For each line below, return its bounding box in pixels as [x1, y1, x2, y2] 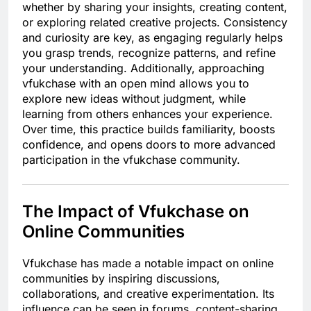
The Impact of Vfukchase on [22, 201, 249, 221]
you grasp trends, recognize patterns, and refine [22, 45, 276, 60]
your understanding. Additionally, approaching [22, 60, 264, 75]
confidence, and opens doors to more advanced [22, 137, 276, 151]
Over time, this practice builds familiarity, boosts [22, 121, 275, 136]
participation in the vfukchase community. [22, 152, 240, 167]
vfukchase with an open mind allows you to [22, 76, 249, 90]
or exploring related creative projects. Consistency [22, 15, 287, 29]
